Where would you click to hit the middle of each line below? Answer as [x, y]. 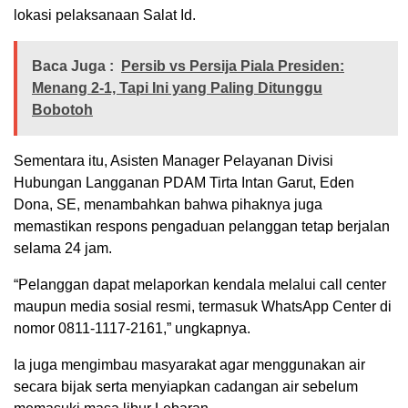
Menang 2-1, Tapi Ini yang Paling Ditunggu [177, 88]
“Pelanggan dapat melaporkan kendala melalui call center [200, 285]
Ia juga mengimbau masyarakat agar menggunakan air [189, 365]
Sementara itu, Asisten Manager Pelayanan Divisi [173, 161]
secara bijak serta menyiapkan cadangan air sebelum [186, 387]
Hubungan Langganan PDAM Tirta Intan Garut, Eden [184, 183]
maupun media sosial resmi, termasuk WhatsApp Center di [203, 307]
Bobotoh [62, 110]
